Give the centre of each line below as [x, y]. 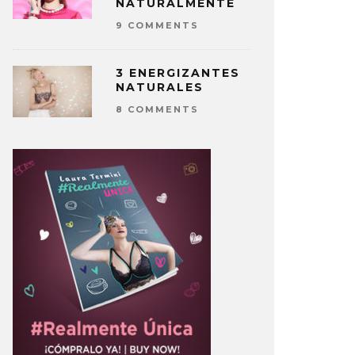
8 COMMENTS [157, 109]
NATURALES [160, 87]
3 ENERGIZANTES [178, 73]
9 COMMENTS [157, 25]
